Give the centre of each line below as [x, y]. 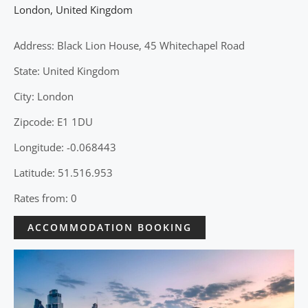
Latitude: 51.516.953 [63, 173]
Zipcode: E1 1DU [53, 122]
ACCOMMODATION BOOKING [110, 228]
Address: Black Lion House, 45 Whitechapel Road [129, 46]
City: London [44, 97]
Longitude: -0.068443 [65, 147]
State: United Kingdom [67, 71]
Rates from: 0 [45, 198]
